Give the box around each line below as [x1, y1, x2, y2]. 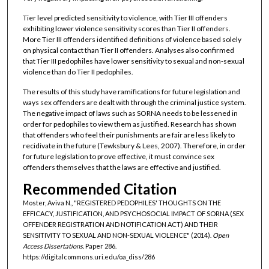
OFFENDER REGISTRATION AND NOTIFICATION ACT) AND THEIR [22, 220, 218, 228]
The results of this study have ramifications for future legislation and [22, 87, 240, 97]
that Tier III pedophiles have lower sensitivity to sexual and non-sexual [22, 56, 244, 65]
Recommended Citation [22, 180, 177, 198]
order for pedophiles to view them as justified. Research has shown [22, 119, 237, 129]
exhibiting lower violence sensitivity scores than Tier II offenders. [22, 23, 231, 33]
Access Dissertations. [22, 241, 84, 250]
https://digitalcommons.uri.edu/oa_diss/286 [22, 252, 155, 261]
